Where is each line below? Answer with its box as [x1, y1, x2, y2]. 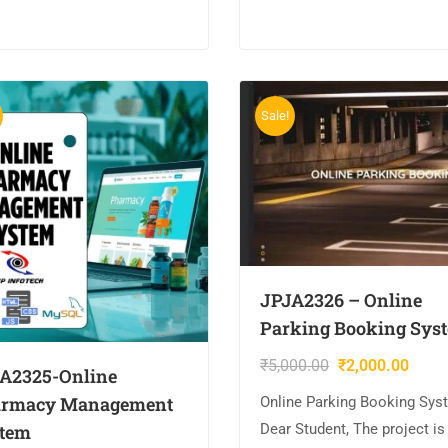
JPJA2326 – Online [260, 287, 422, 312]
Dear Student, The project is [260, 419, 445, 438]
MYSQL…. [260, 2, 323, 21]
